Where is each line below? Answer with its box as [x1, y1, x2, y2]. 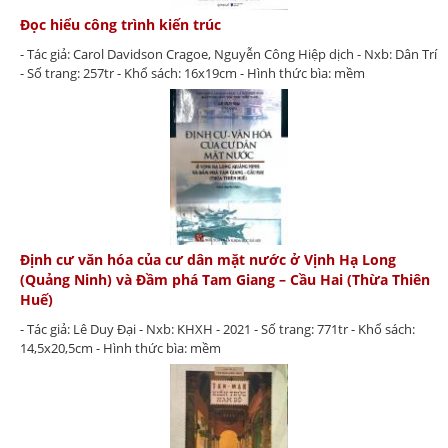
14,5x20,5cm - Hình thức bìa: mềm [20, 338, 221, 357]
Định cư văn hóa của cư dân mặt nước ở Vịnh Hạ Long [20, 249, 396, 269]
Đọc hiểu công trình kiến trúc [20, 15, 221, 35]
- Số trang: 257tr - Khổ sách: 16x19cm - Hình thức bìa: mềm [20, 64, 365, 83]
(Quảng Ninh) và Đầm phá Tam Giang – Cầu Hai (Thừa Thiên [20, 269, 430, 289]
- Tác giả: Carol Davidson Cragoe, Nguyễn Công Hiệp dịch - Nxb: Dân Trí [20, 45, 437, 64]
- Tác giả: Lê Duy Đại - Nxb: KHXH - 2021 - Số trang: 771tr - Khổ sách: [20, 319, 415, 338]
